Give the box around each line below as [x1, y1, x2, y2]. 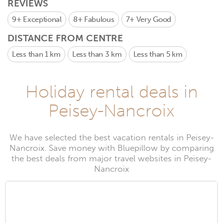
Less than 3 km [72, 50, 122, 59]
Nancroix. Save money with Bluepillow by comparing [9, 143, 214, 153]
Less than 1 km [12, 50, 61, 59]
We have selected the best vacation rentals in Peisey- [9, 132, 214, 143]
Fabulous [84, 15, 114, 24]
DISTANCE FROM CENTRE [7, 32, 123, 44]
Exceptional [23, 15, 62, 24]
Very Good [136, 15, 171, 24]
